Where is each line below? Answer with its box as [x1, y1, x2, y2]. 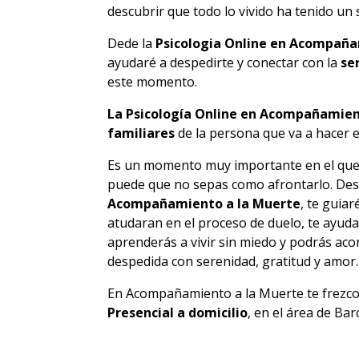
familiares [107, 123, 179, 142]
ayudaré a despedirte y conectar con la [107, 53, 341, 71]
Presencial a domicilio [107, 303, 248, 321]
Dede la [107, 34, 153, 52]
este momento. [107, 72, 198, 91]
